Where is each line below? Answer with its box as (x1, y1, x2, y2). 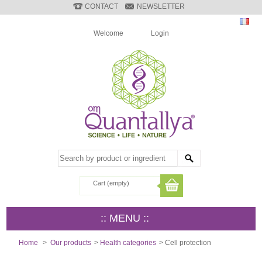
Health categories (100, 239, 157, 247)
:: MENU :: (100, 212, 149, 224)
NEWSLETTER (137, 2, 185, 11)
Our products (50, 239, 92, 247)
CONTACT (85, 2, 118, 11)
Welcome (93, 29, 125, 37)
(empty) (107, 180, 129, 187)
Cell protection (165, 239, 212, 247)
